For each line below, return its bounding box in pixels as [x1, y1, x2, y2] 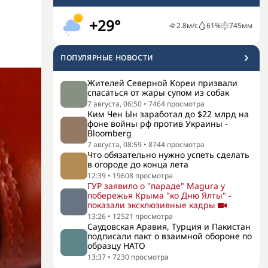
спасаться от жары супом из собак [87, 87, 229, 98]
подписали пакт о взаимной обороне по [87, 230, 252, 242]
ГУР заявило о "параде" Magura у [87, 180, 225, 191]
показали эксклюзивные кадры [87, 199, 215, 211]
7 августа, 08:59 [87, 139, 142, 150]
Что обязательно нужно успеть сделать [87, 149, 249, 160]
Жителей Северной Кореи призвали [87, 77, 237, 89]
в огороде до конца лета [87, 159, 188, 170]
